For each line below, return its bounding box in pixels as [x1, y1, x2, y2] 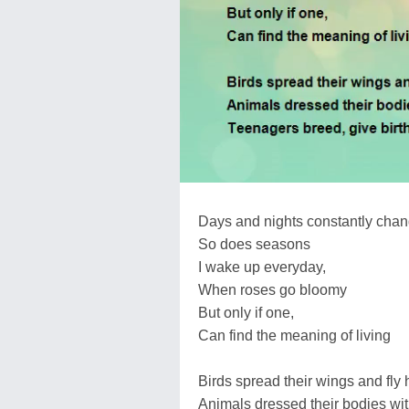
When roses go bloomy [198, 281, 347, 298]
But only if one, [198, 304, 294, 320]
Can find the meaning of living [198, 327, 391, 343]
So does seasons [198, 236, 310, 252]
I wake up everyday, [198, 258, 326, 275]
